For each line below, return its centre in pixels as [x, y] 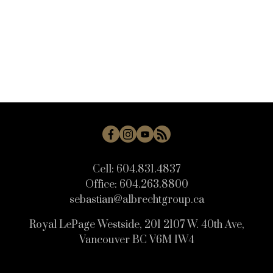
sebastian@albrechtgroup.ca [136, 200]
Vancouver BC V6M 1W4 [136, 240]
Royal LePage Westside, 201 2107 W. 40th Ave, [136, 225]
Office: [101, 185]
